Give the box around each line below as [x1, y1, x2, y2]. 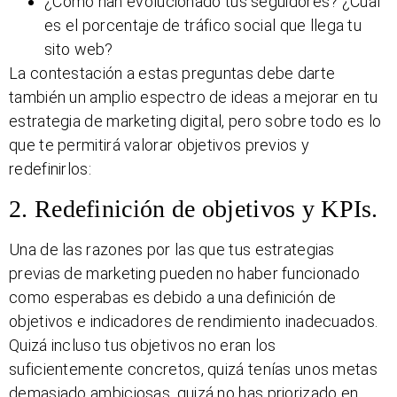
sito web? [44, 40, 113, 59]
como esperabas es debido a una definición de [9, 287, 337, 307]
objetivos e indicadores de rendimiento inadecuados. [9, 311, 378, 331]
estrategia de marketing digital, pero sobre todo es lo [9, 112, 382, 131]
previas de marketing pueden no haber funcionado [9, 263, 361, 283]
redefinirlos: [9, 160, 91, 179]
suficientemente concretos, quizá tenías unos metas [9, 359, 378, 378]
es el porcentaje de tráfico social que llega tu [44, 16, 362, 35]
